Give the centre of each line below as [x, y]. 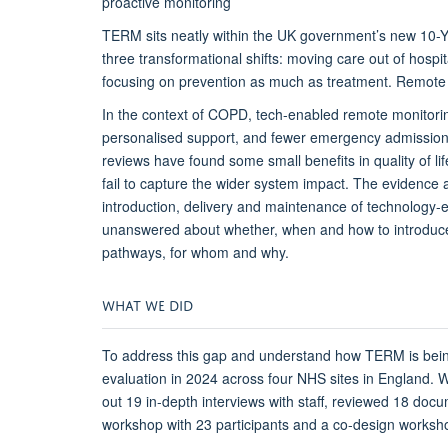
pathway [128, 252]
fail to [119, 183]
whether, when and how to [307, 229]
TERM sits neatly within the [189, 35]
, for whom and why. [225, 252]
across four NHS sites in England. [330, 378]
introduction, [141, 206]
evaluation [136, 378]
